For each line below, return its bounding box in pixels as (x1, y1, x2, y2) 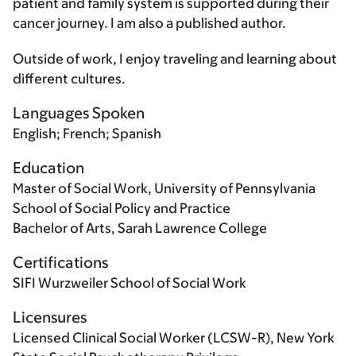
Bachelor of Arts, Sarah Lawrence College (13, 220, 267, 237)
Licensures (13, 308, 87, 327)
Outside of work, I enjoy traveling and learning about (13, 51, 337, 68)
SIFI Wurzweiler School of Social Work (13, 275, 246, 292)
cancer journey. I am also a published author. (13, 15, 286, 32)
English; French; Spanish (13, 126, 161, 142)
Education (13, 159, 84, 177)
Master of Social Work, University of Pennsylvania (13, 180, 315, 197)
